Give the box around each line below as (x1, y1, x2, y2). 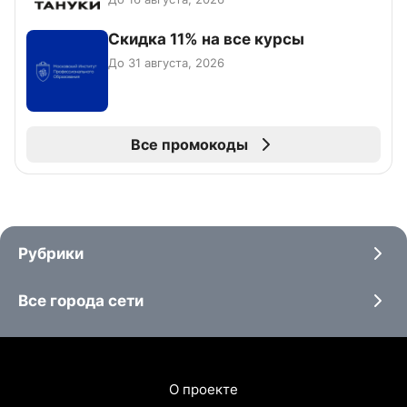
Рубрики (18, 243, 84, 263)
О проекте (169, 380, 238, 398)
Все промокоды (130, 135, 248, 154)
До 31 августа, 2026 (108, 55, 224, 71)
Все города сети (18, 291, 144, 310)
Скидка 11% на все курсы (108, 30, 304, 49)
